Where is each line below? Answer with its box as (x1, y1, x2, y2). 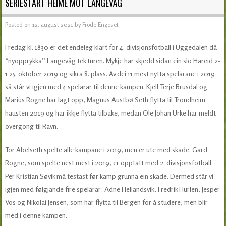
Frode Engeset (82, 20, 119, 28)
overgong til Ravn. (5, 121, 59, 130)
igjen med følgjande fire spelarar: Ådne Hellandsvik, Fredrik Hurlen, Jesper (5, 184, 220, 193)
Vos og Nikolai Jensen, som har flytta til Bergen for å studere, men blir (5, 197, 208, 206)
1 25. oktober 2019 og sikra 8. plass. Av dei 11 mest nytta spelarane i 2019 (5, 69, 215, 78)
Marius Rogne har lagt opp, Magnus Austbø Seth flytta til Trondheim (5, 95, 206, 104)
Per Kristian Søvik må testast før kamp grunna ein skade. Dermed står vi (5, 171, 214, 180)
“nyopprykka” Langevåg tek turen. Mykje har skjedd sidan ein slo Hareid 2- (5, 55, 221, 65)
